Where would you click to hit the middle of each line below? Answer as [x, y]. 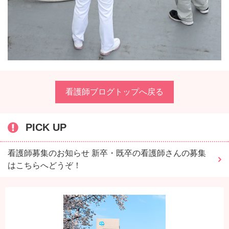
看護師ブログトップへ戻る [114, 92]
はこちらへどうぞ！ [44, 166]
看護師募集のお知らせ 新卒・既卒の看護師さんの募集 [107, 153]
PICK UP [46, 128]
